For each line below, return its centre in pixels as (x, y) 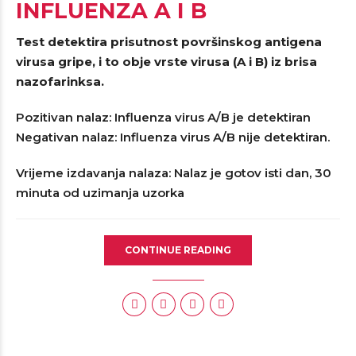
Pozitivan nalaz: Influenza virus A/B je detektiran (163, 117)
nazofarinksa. (60, 81)
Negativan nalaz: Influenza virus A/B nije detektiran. (173, 137)
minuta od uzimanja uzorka (100, 193)
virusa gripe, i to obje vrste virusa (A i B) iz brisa (166, 62)
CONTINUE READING (178, 250)
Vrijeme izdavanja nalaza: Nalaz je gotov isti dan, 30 (174, 173)
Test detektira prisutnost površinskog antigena (169, 42)
